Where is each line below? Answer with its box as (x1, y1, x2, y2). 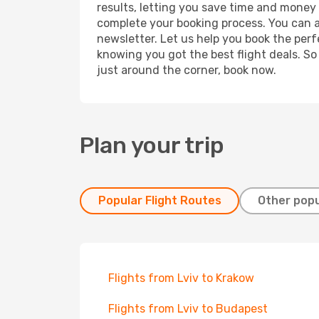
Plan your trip (80, 132, 224, 159)
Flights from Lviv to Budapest (108, 302, 268, 315)
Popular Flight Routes (98, 194, 221, 207)
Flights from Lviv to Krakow (108, 271, 254, 285)
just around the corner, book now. (97, 63, 276, 77)
